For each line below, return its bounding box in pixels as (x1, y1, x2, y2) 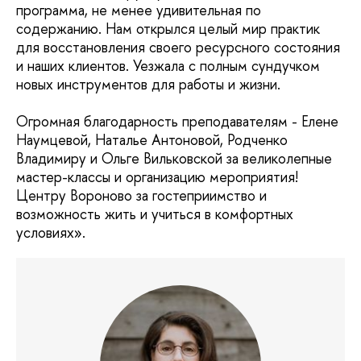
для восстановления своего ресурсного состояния (16, 36, 340, 57)
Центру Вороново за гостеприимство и (16, 185, 267, 205)
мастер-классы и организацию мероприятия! (16, 166, 298, 187)
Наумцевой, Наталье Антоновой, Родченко (16, 129, 288, 150)
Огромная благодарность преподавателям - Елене (16, 110, 338, 131)
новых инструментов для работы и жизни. (16, 73, 280, 94)
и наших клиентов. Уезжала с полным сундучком (16, 55, 320, 76)
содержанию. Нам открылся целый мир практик (16, 18, 320, 39)
